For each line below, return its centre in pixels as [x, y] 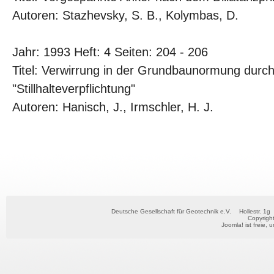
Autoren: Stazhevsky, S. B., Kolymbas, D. [125, 15]
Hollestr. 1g [255, 211]
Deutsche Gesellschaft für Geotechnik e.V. [170, 211]
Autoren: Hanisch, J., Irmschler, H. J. [113, 107]
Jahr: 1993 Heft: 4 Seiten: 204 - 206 [110, 52]
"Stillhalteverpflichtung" [74, 89]
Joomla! [232, 225]
